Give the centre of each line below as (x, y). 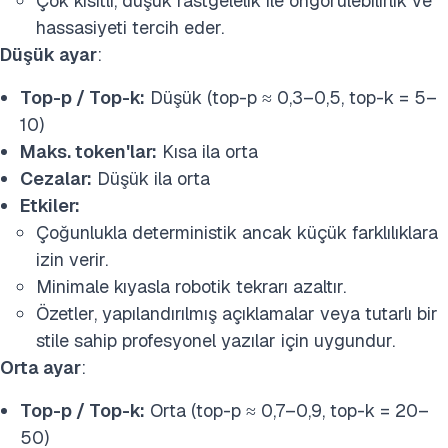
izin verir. (72, 259)
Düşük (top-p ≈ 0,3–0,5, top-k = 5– (291, 97)
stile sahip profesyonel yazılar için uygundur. (215, 340)
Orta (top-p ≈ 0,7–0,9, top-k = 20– (287, 410)
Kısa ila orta (207, 151)
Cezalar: (56, 178)
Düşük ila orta (151, 178)
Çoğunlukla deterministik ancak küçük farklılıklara (237, 232)
